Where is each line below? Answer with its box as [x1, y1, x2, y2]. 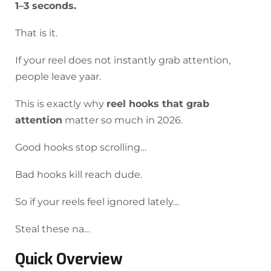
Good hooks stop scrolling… [15, 142, 146, 154]
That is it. [15, 27, 57, 39]
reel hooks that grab [106, 98, 209, 110]
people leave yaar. [15, 71, 101, 83]
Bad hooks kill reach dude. [15, 169, 142, 181]
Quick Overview [15, 249, 123, 270]
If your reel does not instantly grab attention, [15, 54, 230, 67]
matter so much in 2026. [62, 114, 183, 126]
